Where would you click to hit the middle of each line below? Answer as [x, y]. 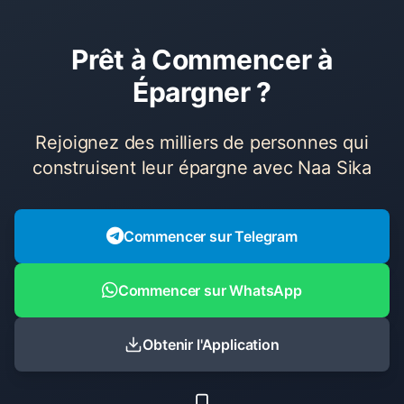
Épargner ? [202, 92]
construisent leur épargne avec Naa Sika [202, 168]
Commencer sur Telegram [210, 236]
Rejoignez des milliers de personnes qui [202, 142]
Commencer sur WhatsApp [210, 290]
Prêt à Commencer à [202, 60]
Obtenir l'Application [211, 344]
